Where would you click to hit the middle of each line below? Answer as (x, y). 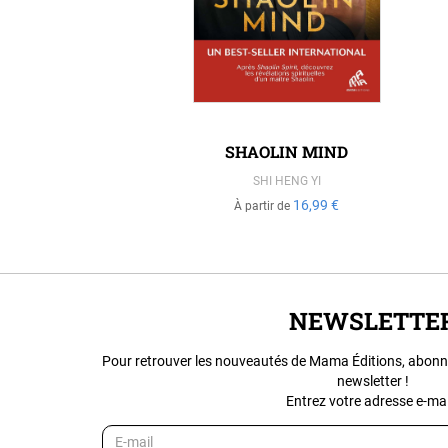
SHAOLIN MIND (287, 151)
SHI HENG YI (286, 180)
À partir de (264, 205)
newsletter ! (372, 380)
